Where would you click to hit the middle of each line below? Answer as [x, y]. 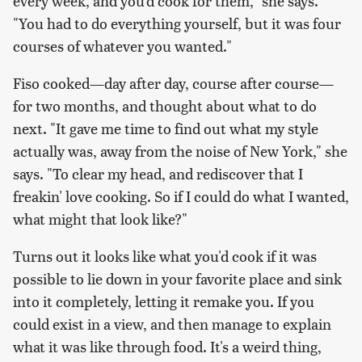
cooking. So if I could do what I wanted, [221, 196]
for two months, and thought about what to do [165, 106]
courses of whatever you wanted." [122, 46]
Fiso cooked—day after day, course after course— [173, 83]
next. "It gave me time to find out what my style [166, 128]
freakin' [39, 196]
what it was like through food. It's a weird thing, [167, 347]
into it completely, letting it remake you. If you [164, 301]
